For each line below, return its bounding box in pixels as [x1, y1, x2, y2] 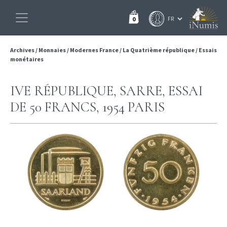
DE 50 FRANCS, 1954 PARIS [10, 99, 165, 116]
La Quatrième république [123, 46, 195, 54]
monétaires [10, 55, 44, 63]
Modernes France [70, 46, 119, 54]
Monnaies [39, 46, 66, 54]
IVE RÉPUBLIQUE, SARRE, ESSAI [10, 83, 203, 99]
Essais [199, 46, 217, 54]
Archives [10, 46, 35, 54]
